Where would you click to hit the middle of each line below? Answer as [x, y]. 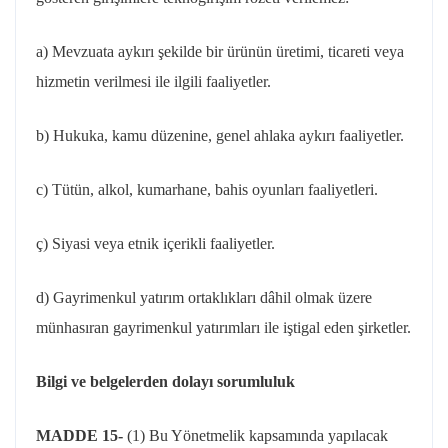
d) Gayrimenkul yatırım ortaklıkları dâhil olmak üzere [204, 297]
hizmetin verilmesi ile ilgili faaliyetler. [153, 81]
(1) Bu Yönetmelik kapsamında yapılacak [257, 435]
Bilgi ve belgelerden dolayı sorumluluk [165, 381]
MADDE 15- [81, 435]
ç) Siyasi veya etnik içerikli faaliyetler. [155, 243]
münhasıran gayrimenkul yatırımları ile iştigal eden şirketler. [223, 327]
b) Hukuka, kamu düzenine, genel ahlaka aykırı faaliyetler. [220, 135]
